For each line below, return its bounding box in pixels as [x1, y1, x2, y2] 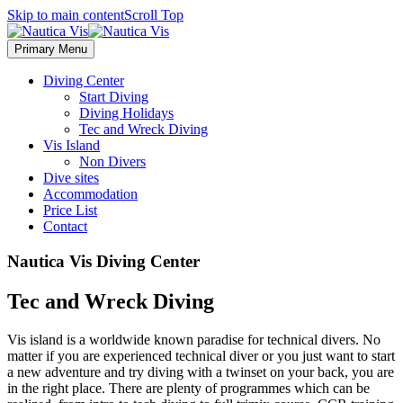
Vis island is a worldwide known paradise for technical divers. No [7, 331, 381, 347]
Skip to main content [7, 7, 124, 22]
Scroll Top [124, 7, 184, 22]
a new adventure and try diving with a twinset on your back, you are [7, 363, 394, 380]
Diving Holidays [79, 105, 174, 121]
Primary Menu [14, 42, 87, 56]
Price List [43, 202, 97, 218]
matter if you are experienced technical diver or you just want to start [7, 347, 395, 363]
